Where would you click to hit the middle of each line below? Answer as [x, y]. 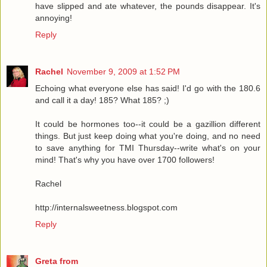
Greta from [57, 261]
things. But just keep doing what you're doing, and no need [148, 136]
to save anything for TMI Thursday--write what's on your [148, 148]
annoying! [54, 18]
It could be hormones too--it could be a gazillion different [148, 124]
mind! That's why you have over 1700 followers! [125, 159]
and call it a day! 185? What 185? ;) [102, 100]
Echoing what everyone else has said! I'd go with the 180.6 [148, 88]
